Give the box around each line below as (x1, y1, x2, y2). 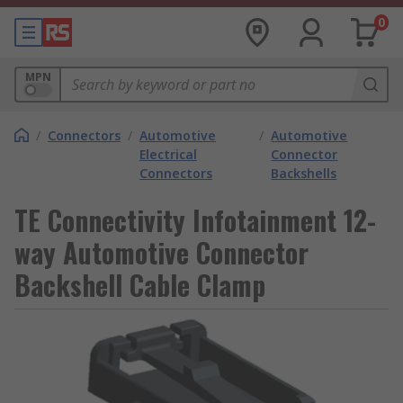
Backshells (271, 165, 337, 182)
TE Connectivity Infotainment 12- (14, 200, 376, 240)
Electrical (139, 146, 197, 163)
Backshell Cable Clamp (14, 264, 265, 305)
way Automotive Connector (14, 232, 309, 273)
